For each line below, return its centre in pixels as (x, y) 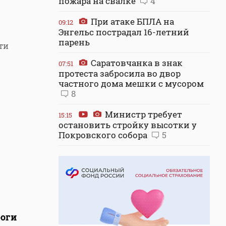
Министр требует (143, 114)
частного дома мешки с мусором (131, 83)
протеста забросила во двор (120, 73)
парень (74, 42)
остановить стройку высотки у (128, 125)
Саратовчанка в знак (136, 63)
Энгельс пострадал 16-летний (124, 32)
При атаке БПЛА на (131, 21)
